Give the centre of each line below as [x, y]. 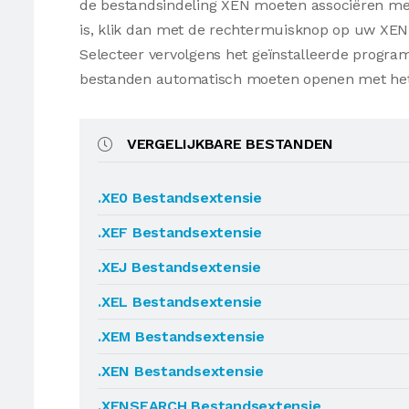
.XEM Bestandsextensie [181, 336]
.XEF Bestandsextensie [180, 232]
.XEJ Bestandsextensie [179, 267]
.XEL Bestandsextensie [180, 302]
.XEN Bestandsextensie [181, 371]
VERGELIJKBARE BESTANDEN [230, 144]
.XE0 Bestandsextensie [180, 198]
